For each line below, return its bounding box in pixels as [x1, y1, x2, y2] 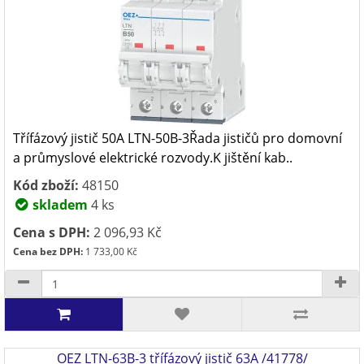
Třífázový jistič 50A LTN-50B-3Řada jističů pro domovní [13, 129, 342, 147]
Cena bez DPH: [13, 245, 83, 258]
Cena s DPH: [13, 223, 90, 241]
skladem [29, 196, 88, 214]
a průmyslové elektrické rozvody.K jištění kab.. [13, 149, 292, 167]
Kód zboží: [13, 176, 79, 194]
